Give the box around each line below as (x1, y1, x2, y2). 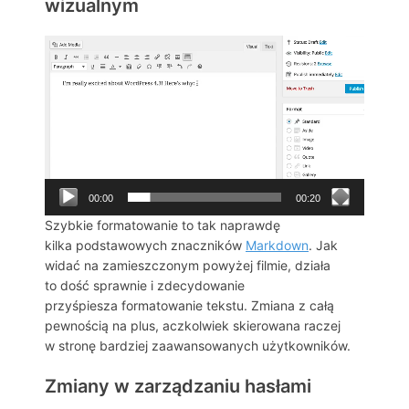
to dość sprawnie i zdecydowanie (45, 278, 245, 294)
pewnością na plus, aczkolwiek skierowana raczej (45, 318, 341, 334)
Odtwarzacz (44, 37, 118, 53)
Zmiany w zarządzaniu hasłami (45, 375, 311, 398)
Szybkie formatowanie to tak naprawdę (45, 217, 280, 234)
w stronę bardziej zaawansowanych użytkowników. (45, 338, 351, 354)
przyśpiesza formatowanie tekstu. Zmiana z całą (45, 298, 334, 314)
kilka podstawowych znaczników (45, 237, 246, 254)
